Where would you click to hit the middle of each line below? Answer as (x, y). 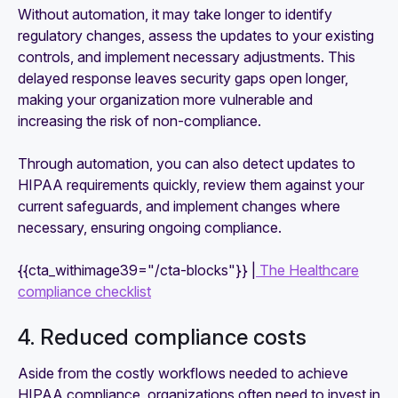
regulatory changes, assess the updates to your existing (196, 35)
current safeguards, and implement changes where (179, 206)
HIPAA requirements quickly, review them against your (191, 184)
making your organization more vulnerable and (165, 99)
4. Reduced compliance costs (162, 337)
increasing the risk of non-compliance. (139, 120)
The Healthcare (307, 270)
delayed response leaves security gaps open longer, (183, 78)
